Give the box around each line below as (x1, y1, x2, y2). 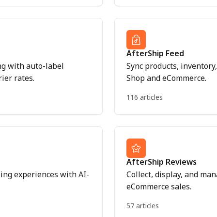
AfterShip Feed (126, 48, 184, 59)
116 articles (126, 93, 163, 102)
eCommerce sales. (126, 181, 191, 192)
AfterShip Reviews (126, 156, 197, 167)
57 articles (126, 201, 159, 210)
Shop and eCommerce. (126, 73, 206, 83)
